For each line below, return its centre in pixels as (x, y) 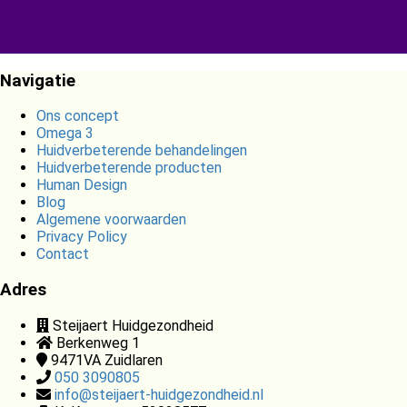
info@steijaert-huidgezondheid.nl (159, 394)
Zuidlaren (134, 360)
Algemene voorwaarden (111, 220)
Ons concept (78, 116)
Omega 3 (65, 134)
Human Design (82, 185)
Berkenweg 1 (98, 342)
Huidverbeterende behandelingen (142, 151)
